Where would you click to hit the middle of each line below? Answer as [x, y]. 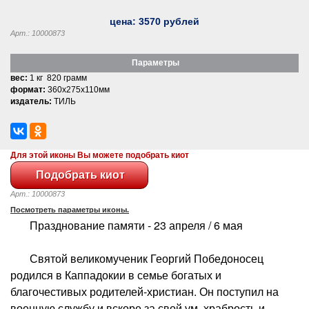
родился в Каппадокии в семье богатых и [116, 275]
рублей [180, 21]
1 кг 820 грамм [57, 78]
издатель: [31, 101]
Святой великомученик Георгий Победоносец [137, 258]
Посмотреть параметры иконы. [70, 209]
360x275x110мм [78, 89]
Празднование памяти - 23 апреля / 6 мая [127, 225]
